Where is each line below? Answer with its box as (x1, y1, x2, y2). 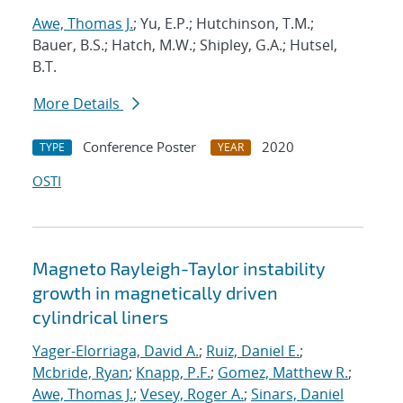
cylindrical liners (32, 306, 168, 328)
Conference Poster (83, 138, 196, 157)
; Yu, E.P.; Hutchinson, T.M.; (133, 13, 314, 34)
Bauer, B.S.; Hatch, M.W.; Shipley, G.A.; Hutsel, (32, 35, 337, 56)
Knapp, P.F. (136, 363, 210, 383)
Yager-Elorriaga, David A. (32, 341, 199, 362)
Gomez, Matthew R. (218, 363, 348, 383)
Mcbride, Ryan (32, 363, 129, 383)
